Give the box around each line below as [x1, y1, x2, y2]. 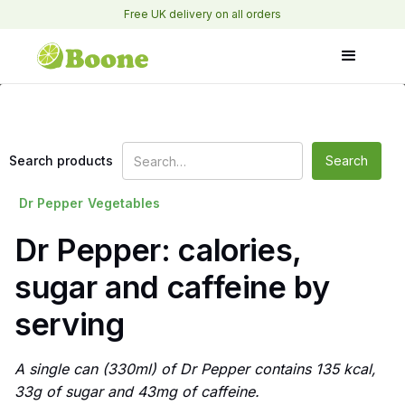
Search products [9, 153, 113, 168]
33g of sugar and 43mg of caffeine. [14, 382, 259, 401]
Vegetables [88, 195, 160, 211]
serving [14, 306, 125, 343]
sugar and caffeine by [14, 268, 330, 306]
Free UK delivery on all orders [124, 7, 281, 21]
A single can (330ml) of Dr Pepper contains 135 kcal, [14, 360, 376, 379]
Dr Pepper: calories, [14, 231, 302, 268]
